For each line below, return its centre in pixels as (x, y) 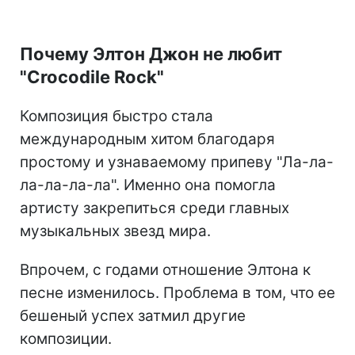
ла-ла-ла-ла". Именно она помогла (148, 185)
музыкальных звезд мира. (115, 231)
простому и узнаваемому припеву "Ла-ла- (177, 162)
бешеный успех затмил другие (133, 316)
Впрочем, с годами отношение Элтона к (165, 270)
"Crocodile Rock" (92, 77)
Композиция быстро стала (116, 116)
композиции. (66, 339)
